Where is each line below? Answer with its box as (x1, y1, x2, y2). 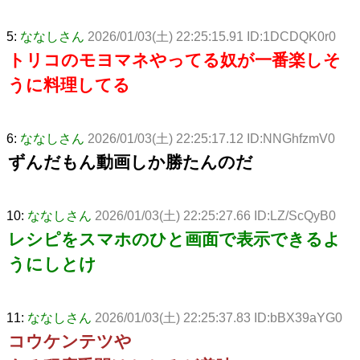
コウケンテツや (8, 331, 132, 350)
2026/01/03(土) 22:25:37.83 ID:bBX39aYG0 (95, 310, 342, 325)
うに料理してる (8, 75, 130, 94)
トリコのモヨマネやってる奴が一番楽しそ (8, 50, 341, 69)
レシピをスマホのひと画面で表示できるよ (8, 229, 341, 248)
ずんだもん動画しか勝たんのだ (8, 152, 253, 171)
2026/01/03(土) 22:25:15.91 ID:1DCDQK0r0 (88, 29, 336, 43)
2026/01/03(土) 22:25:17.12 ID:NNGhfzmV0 (88, 131, 335, 145)
